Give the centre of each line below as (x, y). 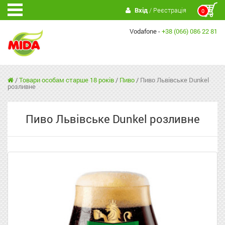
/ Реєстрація (167, 10)
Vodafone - (146, 31)
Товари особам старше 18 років (67, 80)
